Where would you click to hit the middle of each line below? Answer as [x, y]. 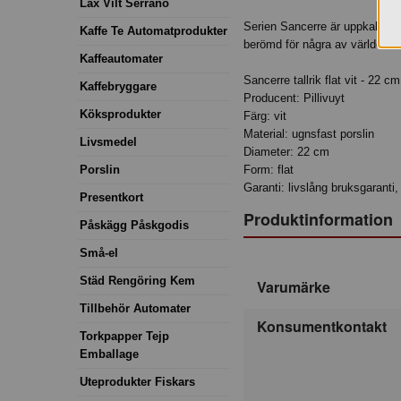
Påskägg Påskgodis [134, 225]
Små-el [99, 252]
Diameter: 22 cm [286, 152]
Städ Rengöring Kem [137, 280]
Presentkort [111, 197]
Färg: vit [265, 116]
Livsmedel [108, 141]
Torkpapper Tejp [124, 336]
